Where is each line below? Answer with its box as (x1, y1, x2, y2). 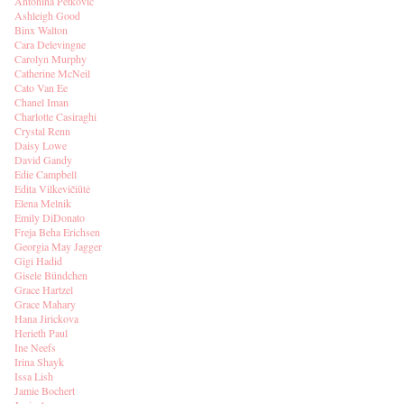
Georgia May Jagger (14, 239, 102, 253)
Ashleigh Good (14, 8, 80, 23)
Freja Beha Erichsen (14, 225, 100, 239)
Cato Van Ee (14, 80, 68, 95)
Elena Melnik (14, 196, 71, 210)
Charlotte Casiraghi (14, 109, 96, 124)
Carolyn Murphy (14, 51, 87, 66)
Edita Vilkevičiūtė (14, 181, 90, 196)
